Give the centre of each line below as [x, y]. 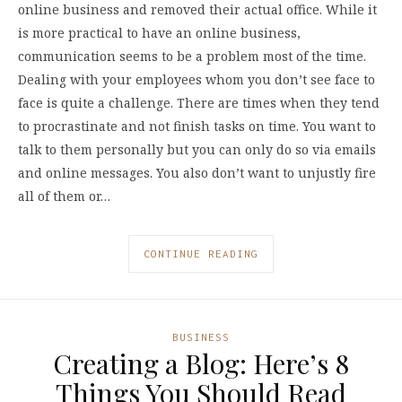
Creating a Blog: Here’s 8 [201, 364]
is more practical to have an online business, [159, 32]
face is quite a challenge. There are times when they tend [199, 102]
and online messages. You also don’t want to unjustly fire [197, 172]
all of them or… [64, 196]
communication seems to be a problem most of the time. [192, 56]
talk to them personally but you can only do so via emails [197, 149]
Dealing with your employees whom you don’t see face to [197, 79]
